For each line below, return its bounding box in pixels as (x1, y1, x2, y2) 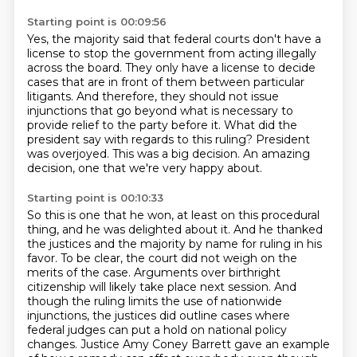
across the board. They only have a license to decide (26, 61, 316, 75)
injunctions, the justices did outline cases (26, 308, 255, 323)
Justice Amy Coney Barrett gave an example (80, 337, 330, 351)
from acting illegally (207, 46, 316, 61)
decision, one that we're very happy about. (26, 161, 262, 175)
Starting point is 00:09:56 (26, 15, 167, 28)
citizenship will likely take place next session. (26, 280, 274, 294)
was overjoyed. (26, 147, 112, 161)
